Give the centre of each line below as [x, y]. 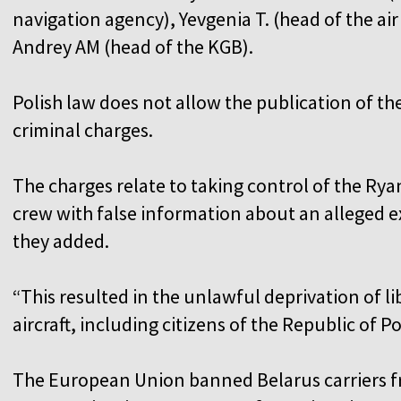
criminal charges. [83, 129]
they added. [61, 240]
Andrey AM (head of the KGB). [133, 46]
